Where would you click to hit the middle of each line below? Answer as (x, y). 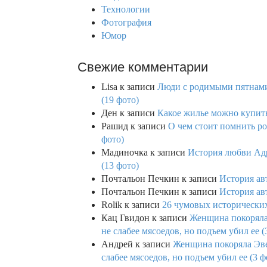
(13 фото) (120, 165)
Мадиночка (125, 152)
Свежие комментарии (143, 67)
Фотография (126, 22)
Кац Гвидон (125, 218)
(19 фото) (120, 100)
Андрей (117, 244)
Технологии (126, 9)
